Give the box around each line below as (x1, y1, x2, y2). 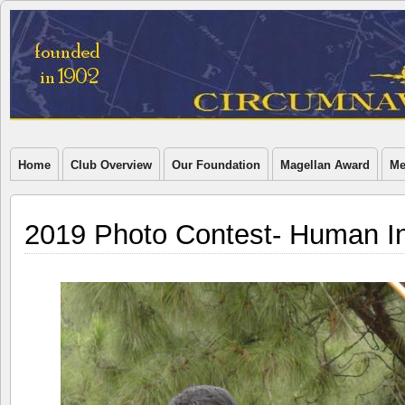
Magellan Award (280, 158, 370, 172)
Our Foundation (172, 158, 260, 172)
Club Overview (71, 158, 152, 172)
